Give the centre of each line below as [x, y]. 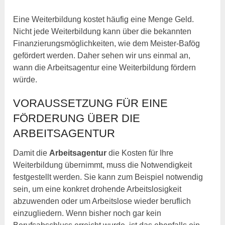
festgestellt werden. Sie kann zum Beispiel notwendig [108, 177]
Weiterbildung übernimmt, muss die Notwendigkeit [103, 165]
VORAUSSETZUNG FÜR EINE [91, 103]
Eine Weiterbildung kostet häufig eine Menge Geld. [104, 20]
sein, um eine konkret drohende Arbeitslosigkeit [97, 189]
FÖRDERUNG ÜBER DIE [77, 119]
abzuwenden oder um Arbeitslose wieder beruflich [102, 201]
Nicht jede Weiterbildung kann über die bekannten [102, 32]
